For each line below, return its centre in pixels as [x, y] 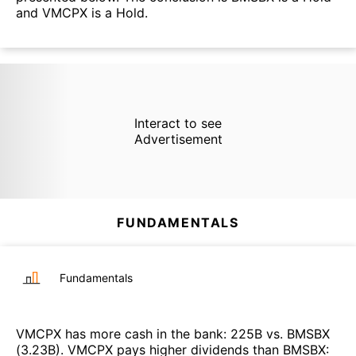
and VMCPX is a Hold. [82, 13]
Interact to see [178, 123]
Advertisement [178, 139]
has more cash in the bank [142, 333]
